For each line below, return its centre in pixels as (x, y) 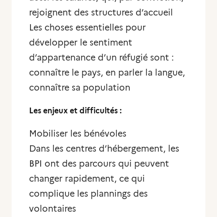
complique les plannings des (88, 194)
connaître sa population (80, 88)
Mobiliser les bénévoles (78, 134)
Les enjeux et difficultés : (76, 111)
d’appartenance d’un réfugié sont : (101, 58)
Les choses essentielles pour (87, 28)
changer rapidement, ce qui (87, 179)
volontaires (53, 209)
